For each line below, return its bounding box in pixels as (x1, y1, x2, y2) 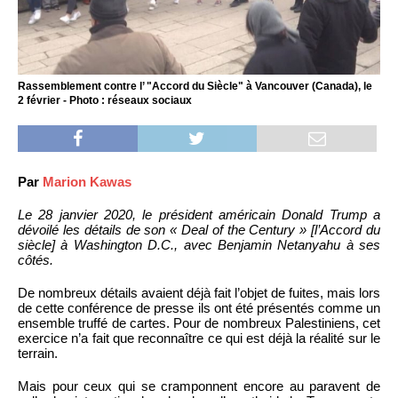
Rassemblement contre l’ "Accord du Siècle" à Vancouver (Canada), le (18, 79, 372, 92)
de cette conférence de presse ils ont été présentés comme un (18, 299, 380, 315)
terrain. (18, 345, 58, 361)
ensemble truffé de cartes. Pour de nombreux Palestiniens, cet (18, 314, 380, 330)
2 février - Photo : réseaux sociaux (18, 93, 192, 107)
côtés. (18, 251, 53, 267)
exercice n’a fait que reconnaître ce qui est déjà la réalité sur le (18, 330, 380, 346)
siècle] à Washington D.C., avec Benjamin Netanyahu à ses (18, 236, 380, 252)
